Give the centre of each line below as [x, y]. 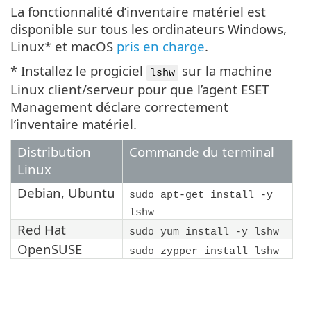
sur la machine [225, 70]
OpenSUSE [50, 249]
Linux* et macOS [64, 46]
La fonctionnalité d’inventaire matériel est [138, 11]
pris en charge [161, 46]
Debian [39, 193]
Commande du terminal [202, 152]
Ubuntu [92, 193]
